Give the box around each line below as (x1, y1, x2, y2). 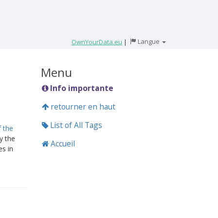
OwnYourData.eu (72, 37, 122, 46)
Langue (138, 37, 160, 46)
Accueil (48, 138, 75, 149)
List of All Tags (48, 120, 102, 130)
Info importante (48, 83, 113, 93)
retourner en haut (48, 101, 115, 112)
